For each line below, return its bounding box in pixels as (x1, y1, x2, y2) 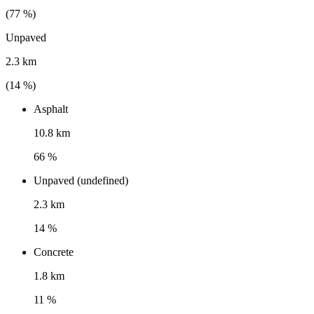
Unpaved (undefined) (34, 175, 128, 187)
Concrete (34, 246, 74, 259)
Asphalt (34, 103, 68, 116)
